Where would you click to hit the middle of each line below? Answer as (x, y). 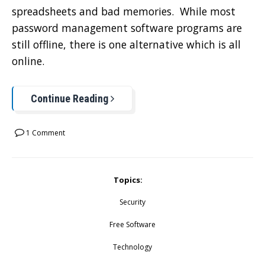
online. (28, 61)
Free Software (132, 224)
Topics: (128, 180)
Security (132, 202)
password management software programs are (127, 28)
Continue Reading (71, 98)
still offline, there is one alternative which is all (126, 44)
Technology (132, 247)
